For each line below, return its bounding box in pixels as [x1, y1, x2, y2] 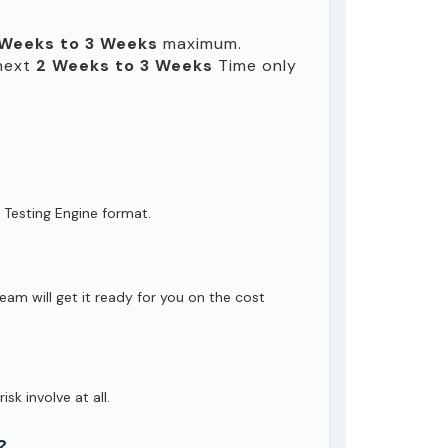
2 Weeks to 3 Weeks [36, 55, 213, 76]
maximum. [158, 33, 242, 54]
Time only [213, 55, 297, 76]
